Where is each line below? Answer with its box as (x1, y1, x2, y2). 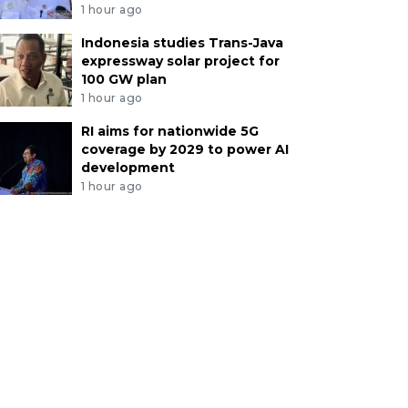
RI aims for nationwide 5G (80, 123, 259, 140)
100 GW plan (80, 71, 167, 88)
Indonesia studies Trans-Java (80, 35, 283, 52)
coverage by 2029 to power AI (80, 141, 289, 158)
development (80, 159, 175, 177)
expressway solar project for (80, 53, 280, 70)
